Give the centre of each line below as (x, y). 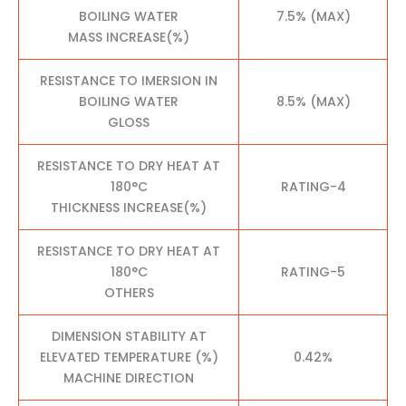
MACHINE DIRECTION (129, 377)
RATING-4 (313, 186)
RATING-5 (313, 271)
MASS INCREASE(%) (129, 37)
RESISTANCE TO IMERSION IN (129, 80)
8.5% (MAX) (313, 101)
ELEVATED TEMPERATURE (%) (129, 357)
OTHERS (129, 292)
